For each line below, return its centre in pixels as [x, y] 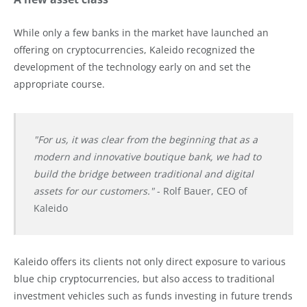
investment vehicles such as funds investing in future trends [153, 296]
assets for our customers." [94, 191]
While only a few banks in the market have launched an [141, 32]
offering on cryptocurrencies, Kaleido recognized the [134, 49]
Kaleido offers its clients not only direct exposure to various [150, 262]
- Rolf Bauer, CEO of [200, 191]
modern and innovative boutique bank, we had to [147, 157]
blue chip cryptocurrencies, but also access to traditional [144, 279]
